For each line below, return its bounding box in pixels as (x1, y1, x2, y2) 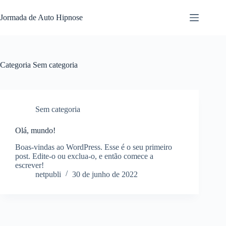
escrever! (15, 160, 44, 169)
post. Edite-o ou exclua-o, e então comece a (15, 151, 153, 160)
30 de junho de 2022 (72, 169, 138, 179)
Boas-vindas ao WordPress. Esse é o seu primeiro (15, 142, 172, 151)
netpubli (35, 169, 61, 179)
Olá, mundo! (15, 126, 55, 135)
